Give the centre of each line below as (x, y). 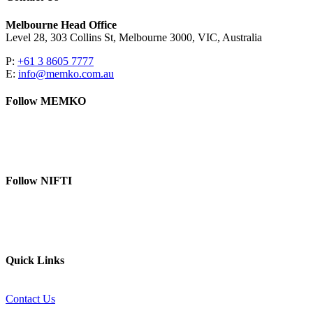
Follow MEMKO (46, 101)
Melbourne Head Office (61, 24)
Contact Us (30, 299)
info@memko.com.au (66, 73)
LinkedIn (48, 132)
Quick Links (35, 260)
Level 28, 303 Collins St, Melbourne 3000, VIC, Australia (134, 37)
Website (45, 228)
